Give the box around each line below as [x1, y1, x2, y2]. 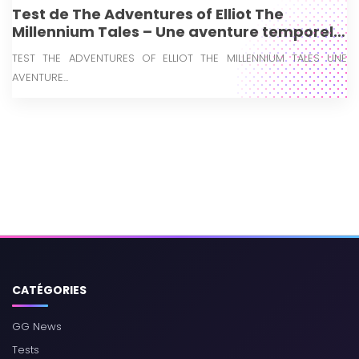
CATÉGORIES [12, 282, 87, 298]
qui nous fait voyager [12, 38, 174, 59]
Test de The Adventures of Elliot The [12, 3, 284, 24]
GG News [12, 319, 62, 334]
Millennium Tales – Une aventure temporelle [12, 21, 347, 42]
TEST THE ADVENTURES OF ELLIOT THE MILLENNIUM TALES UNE [12, 50, 347, 66]
